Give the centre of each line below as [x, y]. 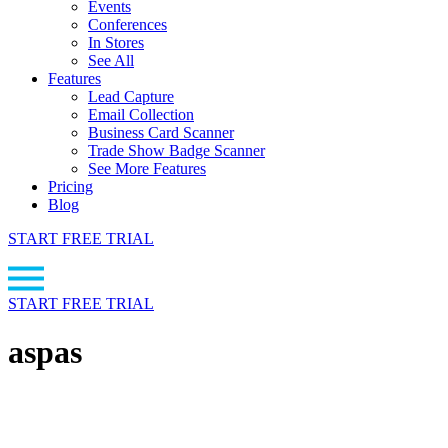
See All [111, 60]
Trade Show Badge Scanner [176, 150]
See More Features [147, 168]
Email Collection [141, 114]
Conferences [127, 24]
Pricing [70, 186]
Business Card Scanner [161, 132]
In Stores [116, 42]
